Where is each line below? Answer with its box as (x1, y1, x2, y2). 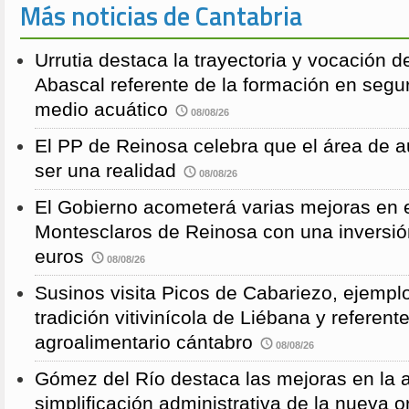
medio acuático (35, 99, 168, 121)
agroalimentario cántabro (35, 331, 253, 354)
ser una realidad (35, 160, 176, 183)
